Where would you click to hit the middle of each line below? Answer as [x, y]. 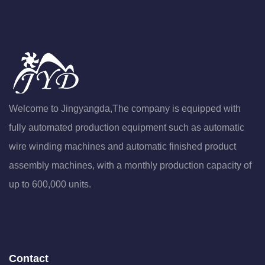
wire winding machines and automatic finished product [122, 146]
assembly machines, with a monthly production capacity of [130, 165]
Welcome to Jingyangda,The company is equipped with [125, 109]
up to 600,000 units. [50, 184]
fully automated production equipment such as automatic [127, 127]
